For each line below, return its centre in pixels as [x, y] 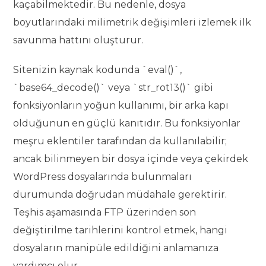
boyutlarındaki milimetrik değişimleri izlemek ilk [132, 23]
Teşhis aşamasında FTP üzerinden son [105, 213]
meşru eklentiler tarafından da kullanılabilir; [120, 141]
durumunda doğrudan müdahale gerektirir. [120, 195]
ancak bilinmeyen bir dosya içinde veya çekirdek [131, 159]
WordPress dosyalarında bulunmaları [103, 177]
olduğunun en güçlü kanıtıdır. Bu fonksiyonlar [127, 123]
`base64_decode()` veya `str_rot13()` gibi [113, 88]
